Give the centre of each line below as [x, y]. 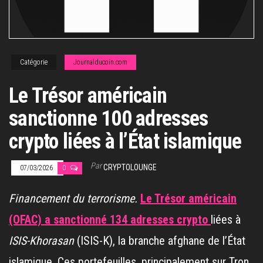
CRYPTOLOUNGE [130, 167]
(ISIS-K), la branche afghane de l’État [160, 240]
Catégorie [34, 62]
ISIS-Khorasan [41, 240]
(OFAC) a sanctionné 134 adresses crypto [108, 219]
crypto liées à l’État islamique [125, 141]
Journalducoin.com [100, 62]
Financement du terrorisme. [73, 198]
